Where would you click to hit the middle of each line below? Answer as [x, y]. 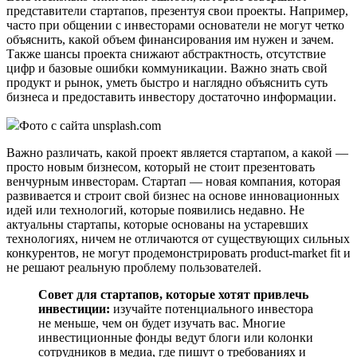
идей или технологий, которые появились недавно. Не [155, 210]
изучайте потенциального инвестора [212, 308]
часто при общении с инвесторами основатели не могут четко [175, 25]
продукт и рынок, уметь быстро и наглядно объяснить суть [167, 82]
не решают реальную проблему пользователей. [134, 267]
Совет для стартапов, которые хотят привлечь [173, 294]
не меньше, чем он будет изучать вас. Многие [162, 323]
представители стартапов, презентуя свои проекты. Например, [177, 10]
